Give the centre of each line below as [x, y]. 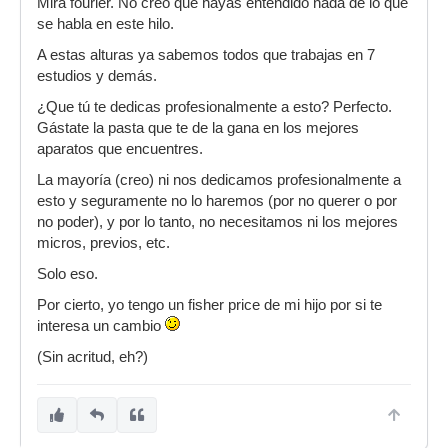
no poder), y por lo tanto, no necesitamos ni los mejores [217, 222]
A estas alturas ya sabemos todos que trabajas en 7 [206, 55]
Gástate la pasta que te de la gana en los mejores [198, 128]
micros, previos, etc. [103, 243]
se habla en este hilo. [105, 24]
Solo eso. [67, 274]
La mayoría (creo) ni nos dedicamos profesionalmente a [219, 180]
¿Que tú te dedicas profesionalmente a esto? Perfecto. [214, 107]
